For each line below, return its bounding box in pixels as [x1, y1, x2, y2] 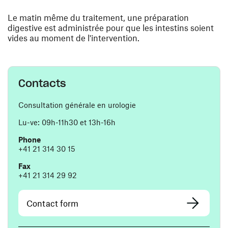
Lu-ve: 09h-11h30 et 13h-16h [18, 118, 116, 127]
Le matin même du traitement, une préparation [8, 12, 189, 23]
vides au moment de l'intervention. [8, 33, 139, 43]
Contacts [18, 77, 66, 91]
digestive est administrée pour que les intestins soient [8, 22, 214, 33]
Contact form [26, 198, 78, 209]
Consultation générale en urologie [18, 100, 136, 110]
